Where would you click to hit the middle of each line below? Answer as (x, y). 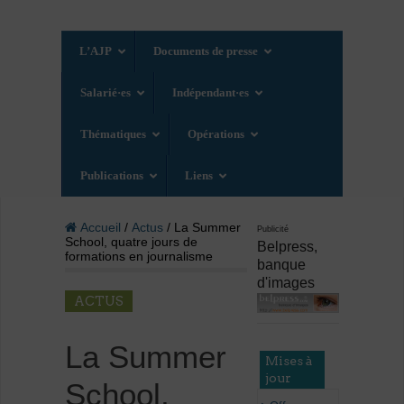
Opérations (216, 134)
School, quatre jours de (131, 242)
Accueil (98, 228)
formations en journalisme (138, 257)
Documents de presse (206, 51)
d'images (286, 283)
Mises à (289, 360)
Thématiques (114, 134)
